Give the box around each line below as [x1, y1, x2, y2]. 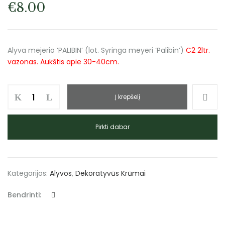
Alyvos [50, 168, 72, 178]
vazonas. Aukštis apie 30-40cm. [8, 57, 119, 67]
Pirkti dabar [95, 123, 130, 131]
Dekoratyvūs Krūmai [75, 168, 146, 178]
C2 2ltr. [186, 45, 210, 55]
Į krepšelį [115, 92, 140, 101]
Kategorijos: [8, 168, 50, 178]
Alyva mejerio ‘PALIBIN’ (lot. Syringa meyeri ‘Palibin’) [8, 45, 186, 55]
